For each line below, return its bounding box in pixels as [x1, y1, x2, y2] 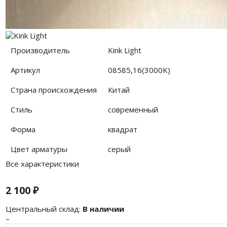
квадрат [108, 124, 138, 134]
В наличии [82, 203, 124, 214]
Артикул [11, 64, 41, 75]
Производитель [11, 45, 70, 55]
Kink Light [108, 45, 142, 55]
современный [108, 104, 159, 115]
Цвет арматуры [11, 143, 68, 154]
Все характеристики [5, 158, 79, 169]
